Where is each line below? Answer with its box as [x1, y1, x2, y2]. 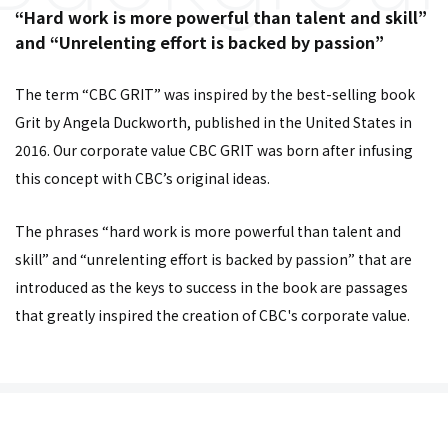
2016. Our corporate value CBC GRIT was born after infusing [15, 140, 413, 160]
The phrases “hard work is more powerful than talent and [15, 221, 401, 241]
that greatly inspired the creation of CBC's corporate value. [15, 305, 410, 325]
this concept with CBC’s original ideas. [15, 168, 270, 188]
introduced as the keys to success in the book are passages [15, 277, 408, 297]
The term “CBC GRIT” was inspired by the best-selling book [15, 84, 415, 104]
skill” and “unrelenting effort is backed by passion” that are [15, 249, 412, 269]
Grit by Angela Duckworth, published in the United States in [15, 112, 412, 132]
